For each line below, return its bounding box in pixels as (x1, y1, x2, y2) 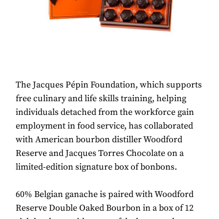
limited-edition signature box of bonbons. (16, 161, 177, 173)
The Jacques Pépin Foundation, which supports (16, 79, 202, 90)
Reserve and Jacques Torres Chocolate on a (16, 147, 184, 159)
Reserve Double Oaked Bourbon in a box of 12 (16, 202, 194, 214)
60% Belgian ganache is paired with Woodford (16, 188, 194, 200)
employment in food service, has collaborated (16, 120, 193, 131)
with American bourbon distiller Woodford (16, 133, 182, 145)
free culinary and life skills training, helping (16, 92, 186, 104)
